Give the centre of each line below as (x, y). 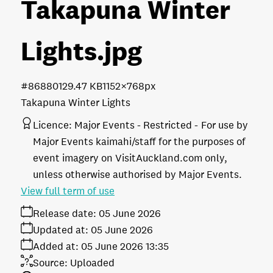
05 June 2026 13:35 (125, 247)
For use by (225, 126)
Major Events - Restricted (133, 126)
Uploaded (92, 263)
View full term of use (68, 191)
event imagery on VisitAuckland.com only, (130, 158)
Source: (50, 263)
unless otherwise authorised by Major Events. (137, 175)
